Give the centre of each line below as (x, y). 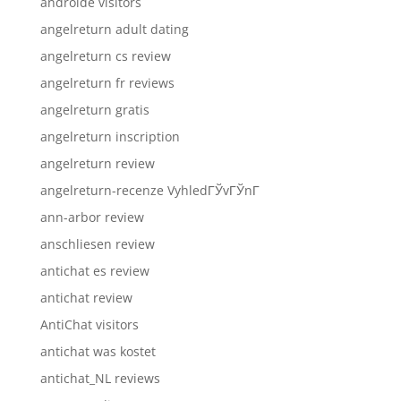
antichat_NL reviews (100, 378)
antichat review (86, 298)
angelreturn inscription (110, 137)
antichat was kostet (98, 351)
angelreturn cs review (105, 56)
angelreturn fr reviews (107, 83)
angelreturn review (97, 163)
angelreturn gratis (94, 110)
